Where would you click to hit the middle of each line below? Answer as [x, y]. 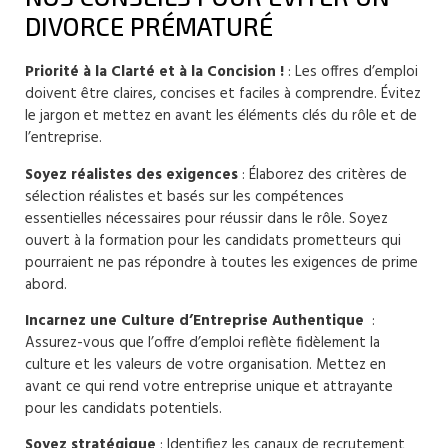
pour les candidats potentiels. [123, 409]
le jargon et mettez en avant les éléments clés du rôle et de [221, 116]
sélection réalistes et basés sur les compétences [184, 196]
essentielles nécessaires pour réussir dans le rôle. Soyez [206, 218]
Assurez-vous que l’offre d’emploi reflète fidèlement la [202, 343]
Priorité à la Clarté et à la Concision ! [154, 72]
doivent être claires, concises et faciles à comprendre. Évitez [223, 94]
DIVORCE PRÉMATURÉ [149, 26]
